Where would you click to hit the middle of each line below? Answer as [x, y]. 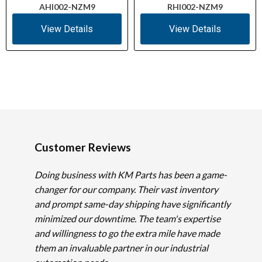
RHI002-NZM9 [195, 7]
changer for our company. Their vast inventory [126, 189]
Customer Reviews [82, 147]
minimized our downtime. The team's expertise [127, 218]
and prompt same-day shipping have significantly [132, 204]
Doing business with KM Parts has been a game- [130, 175]
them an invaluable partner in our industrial [121, 248]
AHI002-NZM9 [67, 7]
